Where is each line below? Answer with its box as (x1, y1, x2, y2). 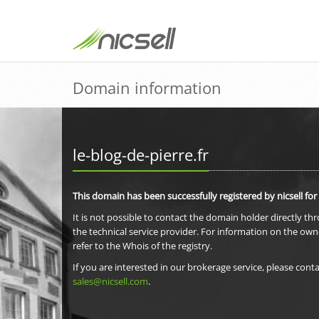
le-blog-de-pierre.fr (73, 144, 209, 165)
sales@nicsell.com (73, 275, 148, 288)
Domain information (73, 77, 221, 98)
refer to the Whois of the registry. (73, 239, 212, 252)
